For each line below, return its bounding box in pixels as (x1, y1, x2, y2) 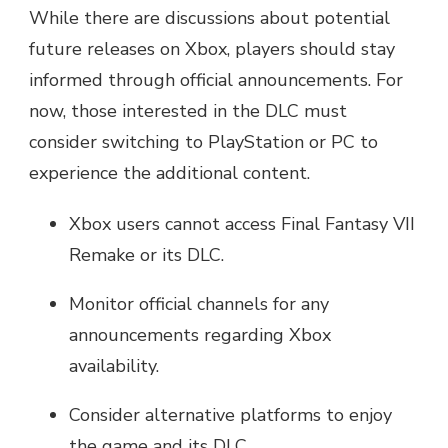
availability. (69, 353, 159, 378)
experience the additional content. (29, 160, 310, 185)
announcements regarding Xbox (69, 322, 331, 347)
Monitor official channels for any (69, 291, 329, 316)
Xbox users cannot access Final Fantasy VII (69, 211, 415, 236)
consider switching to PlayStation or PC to (29, 129, 378, 154)
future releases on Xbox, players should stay (29, 36, 395, 61)
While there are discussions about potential (29, 5, 390, 30)
